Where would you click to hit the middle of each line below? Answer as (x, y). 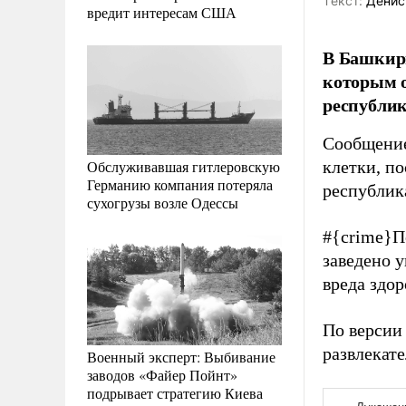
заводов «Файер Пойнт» (162, 374)
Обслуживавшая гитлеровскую (184, 166)
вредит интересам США (162, 12)
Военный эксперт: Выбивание (181, 356)
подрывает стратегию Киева (175, 392)
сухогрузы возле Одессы (163, 202)
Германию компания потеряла (180, 184)
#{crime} (358, 237)
